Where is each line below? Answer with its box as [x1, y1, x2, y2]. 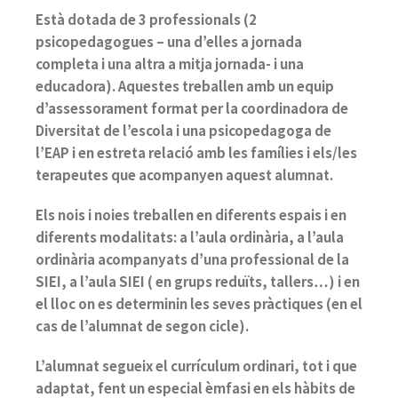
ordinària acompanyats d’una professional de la [36, 249, 349, 268]
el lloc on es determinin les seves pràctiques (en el [36, 293, 362, 313]
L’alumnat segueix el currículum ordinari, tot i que [36, 355, 357, 375]
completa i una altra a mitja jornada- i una [36, 53, 304, 73]
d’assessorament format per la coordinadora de [36, 98, 348, 117]
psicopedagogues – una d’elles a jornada [36, 31, 302, 51]
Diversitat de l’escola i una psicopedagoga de [36, 120, 331, 139]
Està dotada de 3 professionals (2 [36, 9, 257, 28]
